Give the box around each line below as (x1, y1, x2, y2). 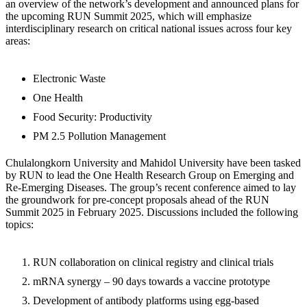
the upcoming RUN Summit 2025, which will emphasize (5, 10, 251, 22)
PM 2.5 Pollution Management (33, 130, 174, 142)
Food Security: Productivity (33, 110, 160, 123)
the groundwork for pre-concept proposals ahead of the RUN (5, 193, 269, 206)
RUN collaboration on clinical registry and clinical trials (33, 256, 282, 268)
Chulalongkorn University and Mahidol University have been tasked (5, 156, 301, 169)
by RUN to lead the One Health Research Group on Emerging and (5, 169, 294, 181)
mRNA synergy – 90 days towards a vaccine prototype (33, 275, 278, 287)
